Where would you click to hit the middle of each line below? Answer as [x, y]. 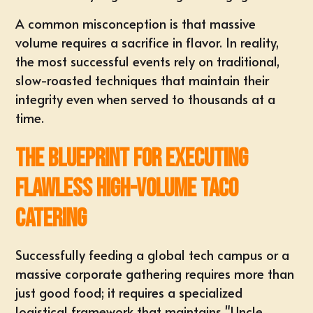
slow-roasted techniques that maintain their [143, 80]
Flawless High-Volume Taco [127, 189]
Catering [51, 219]
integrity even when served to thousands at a [146, 99]
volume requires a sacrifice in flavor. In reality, [147, 42]
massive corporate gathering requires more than [155, 274]
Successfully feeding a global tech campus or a [153, 255]
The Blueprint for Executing [132, 159]
